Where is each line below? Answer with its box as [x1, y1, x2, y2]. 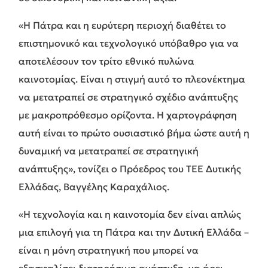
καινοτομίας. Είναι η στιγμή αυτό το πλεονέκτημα [19, 72, 245, 85]
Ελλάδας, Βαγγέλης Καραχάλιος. [19, 180, 169, 193]
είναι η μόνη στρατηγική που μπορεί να [19, 243, 199, 256]
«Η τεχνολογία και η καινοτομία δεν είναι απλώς [19, 208, 241, 220]
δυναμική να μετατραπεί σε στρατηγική [19, 144, 199, 157]
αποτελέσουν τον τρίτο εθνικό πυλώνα [19, 54, 194, 67]
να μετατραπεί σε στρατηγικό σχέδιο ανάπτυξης [19, 90, 238, 103]
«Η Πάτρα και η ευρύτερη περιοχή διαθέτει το [19, 19, 226, 31]
